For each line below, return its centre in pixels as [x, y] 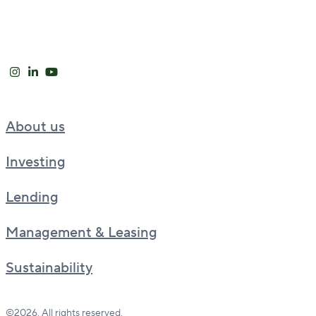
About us [35, 127]
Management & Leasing [81, 232]
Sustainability [49, 268]
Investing [36, 162]
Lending [32, 197]
